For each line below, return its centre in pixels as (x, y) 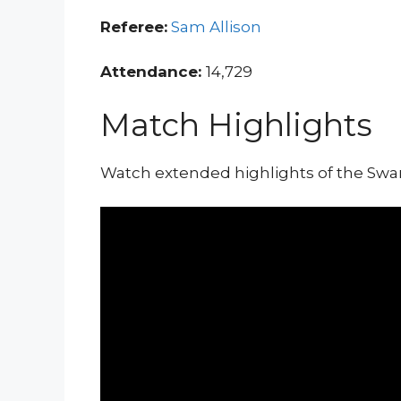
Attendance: (153, 72)
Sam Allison (216, 26)
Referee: (134, 26)
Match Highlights (236, 124)
